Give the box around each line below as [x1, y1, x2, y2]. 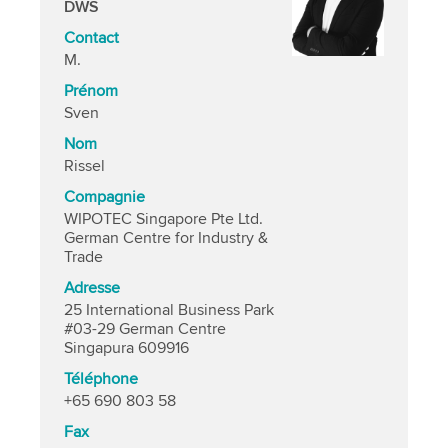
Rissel [64, 156, 106, 176]
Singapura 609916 [64, 338, 190, 358]
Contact [64, 28, 120, 48]
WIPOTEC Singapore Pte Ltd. [64, 209, 264, 229]
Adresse [64, 278, 121, 298]
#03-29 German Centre [64, 319, 227, 339]
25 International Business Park [64, 300, 275, 320]
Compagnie [64, 187, 146, 207]
